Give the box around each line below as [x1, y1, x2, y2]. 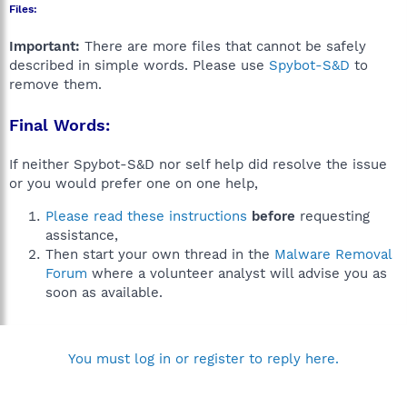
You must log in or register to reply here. [68, 351, 339, 367]
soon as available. [45, 284, 163, 301]
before [252, 208, 295, 224]
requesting [295, 208, 370, 224]
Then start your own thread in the [45, 246, 274, 263]
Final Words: [9, 115, 110, 134]
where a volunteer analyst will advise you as [87, 265, 387, 282]
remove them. [9, 76, 102, 93]
